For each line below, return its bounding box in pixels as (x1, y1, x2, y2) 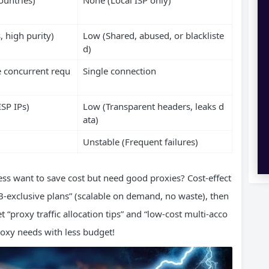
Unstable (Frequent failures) (82, 135, 198, 148)
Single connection (82, 64, 156, 77)
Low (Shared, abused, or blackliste (82, 29, 224, 41)
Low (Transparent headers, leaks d (82, 100, 224, 112)
